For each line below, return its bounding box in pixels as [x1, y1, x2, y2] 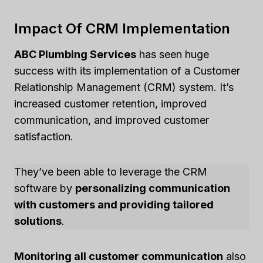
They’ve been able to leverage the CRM [14, 166, 207, 178]
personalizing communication [75, 182, 230, 194]
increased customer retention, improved [14, 97, 207, 110]
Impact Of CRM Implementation [14, 20, 230, 37]
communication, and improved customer [14, 114, 209, 126]
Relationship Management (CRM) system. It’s [14, 81, 234, 93]
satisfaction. [14, 130, 73, 143]
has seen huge [136, 48, 209, 60]
